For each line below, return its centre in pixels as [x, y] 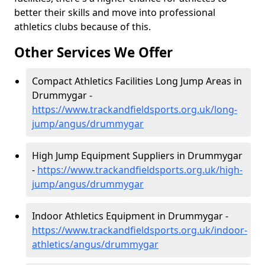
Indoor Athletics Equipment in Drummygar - [130, 216]
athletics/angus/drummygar [95, 244]
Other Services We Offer [93, 52]
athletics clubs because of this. [83, 27]
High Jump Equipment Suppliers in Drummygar [137, 156]
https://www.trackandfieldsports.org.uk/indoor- [140, 230]
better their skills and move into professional [115, 12]
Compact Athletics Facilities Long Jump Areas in [137, 81]
